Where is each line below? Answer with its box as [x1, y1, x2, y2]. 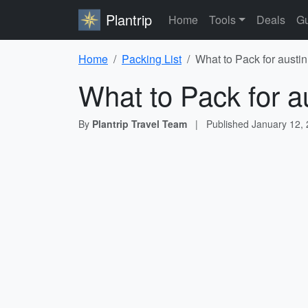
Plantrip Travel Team [92, 117, 187, 131]
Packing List [122, 51, 181, 67]
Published [206, 117, 252, 131]
